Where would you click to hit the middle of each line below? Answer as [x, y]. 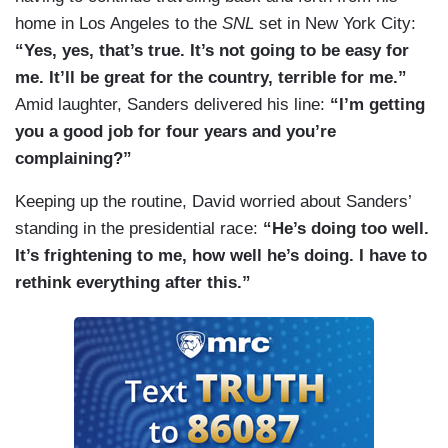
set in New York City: [335, 24]
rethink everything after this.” [133, 283]
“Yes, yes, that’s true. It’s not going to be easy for [212, 51]
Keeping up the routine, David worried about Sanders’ [213, 202]
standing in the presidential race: [139, 229]
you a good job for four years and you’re [175, 132]
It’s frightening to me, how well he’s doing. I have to [221, 256]
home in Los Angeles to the [118, 24]
